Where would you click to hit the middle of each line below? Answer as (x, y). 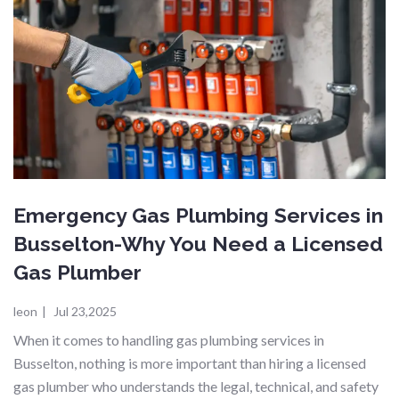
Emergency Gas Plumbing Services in (198, 216)
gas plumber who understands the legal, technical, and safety (196, 387)
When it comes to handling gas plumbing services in (169, 340)
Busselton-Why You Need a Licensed (198, 244)
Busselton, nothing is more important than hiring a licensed (190, 363)
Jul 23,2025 (84, 312)
